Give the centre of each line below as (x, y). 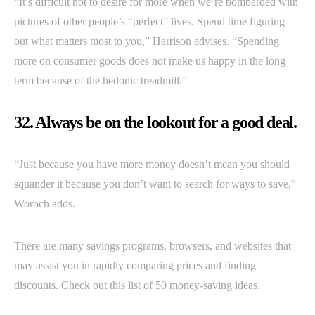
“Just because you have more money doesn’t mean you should (152, 164)
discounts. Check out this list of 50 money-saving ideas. (140, 285)
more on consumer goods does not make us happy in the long (150, 61)
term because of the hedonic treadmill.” (101, 81)
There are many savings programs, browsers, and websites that (153, 246)
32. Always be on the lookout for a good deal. (155, 122)
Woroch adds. (45, 204)
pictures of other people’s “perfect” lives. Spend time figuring (149, 21)
